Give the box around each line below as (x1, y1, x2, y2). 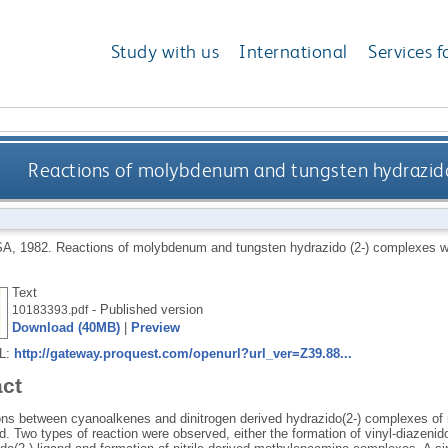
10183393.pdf (11, 303, 88, 316)
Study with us (110, 40, 220, 64)
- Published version (87, 301, 203, 317)
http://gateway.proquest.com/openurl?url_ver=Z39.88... (13, 345, 352, 361)
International (239, 40, 348, 64)
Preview (130, 319, 180, 335)
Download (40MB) (11, 319, 120, 335)
